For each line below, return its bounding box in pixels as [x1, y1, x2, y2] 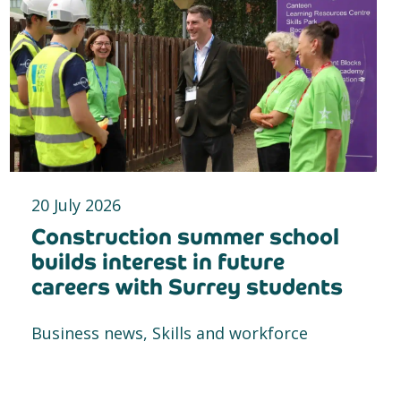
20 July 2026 [31, 194, 121, 217]
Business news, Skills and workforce [31, 322, 308, 345]
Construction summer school [31, 223, 339, 252]
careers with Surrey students [31, 273, 343, 302]
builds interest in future [31, 248, 285, 277]
